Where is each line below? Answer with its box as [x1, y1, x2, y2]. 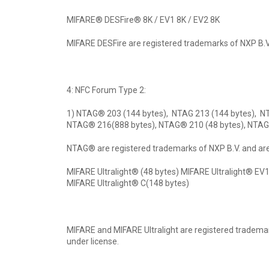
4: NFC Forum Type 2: [67, 85, 146, 95]
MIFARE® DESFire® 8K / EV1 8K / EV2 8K [67, 15, 220, 25]
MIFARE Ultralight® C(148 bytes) [67, 178, 189, 189]
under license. [67, 237, 119, 247]
